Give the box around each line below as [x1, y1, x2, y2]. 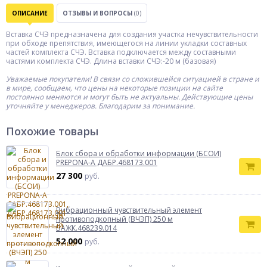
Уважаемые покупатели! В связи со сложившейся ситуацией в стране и [6, 74, 259, 84]
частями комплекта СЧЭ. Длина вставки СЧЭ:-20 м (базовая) [6, 56, 216, 66]
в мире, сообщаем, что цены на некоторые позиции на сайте [6, 83, 223, 93]
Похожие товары [6, 124, 98, 138]
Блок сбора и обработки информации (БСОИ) [56, 148, 221, 159]
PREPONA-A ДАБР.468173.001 [56, 157, 157, 167]
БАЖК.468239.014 [56, 223, 117, 233]
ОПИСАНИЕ [12, 9, 48, 17]
